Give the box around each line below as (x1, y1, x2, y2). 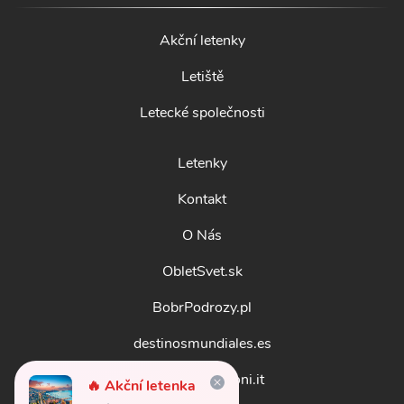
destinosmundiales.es (133, 334, 271, 354)
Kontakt (178, 189, 226, 210)
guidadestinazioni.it (140, 370, 264, 390)
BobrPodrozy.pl (152, 298, 252, 318)
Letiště (180, 67, 224, 87)
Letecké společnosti (139, 103, 265, 124)
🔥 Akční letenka (87, 376, 196, 396)
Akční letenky (159, 31, 245, 51)
